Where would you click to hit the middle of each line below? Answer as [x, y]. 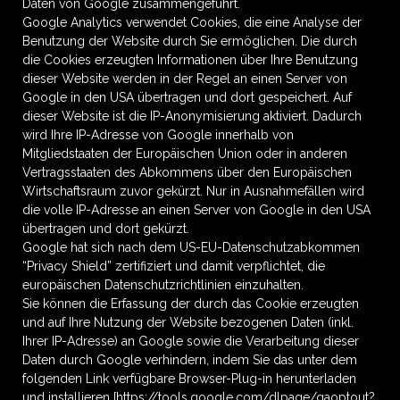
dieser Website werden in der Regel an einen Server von [185, 79]
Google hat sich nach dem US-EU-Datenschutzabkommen [191, 247]
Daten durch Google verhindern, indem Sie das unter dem [190, 360]
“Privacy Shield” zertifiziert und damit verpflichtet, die [174, 266]
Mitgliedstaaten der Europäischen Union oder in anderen [185, 154]
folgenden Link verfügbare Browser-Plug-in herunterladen [189, 379]
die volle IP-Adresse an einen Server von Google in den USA [196, 210]
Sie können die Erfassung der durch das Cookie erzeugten [191, 304]
